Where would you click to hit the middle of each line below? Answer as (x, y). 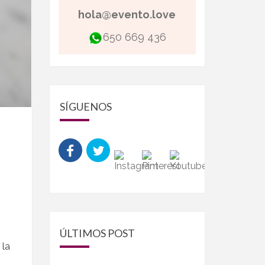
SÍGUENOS (85, 107)
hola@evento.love (127, 15)
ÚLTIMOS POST (97, 233)
